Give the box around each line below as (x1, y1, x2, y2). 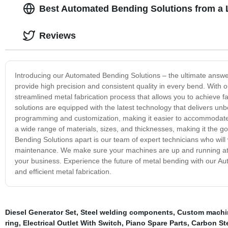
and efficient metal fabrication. (14, 167, 111, 176)
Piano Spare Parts (125, 218, 187, 227)
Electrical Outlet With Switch (22, 218, 122, 227)
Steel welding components (80, 208, 173, 216)
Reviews (39, 30, 76, 41)
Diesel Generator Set (5, 208, 76, 216)
